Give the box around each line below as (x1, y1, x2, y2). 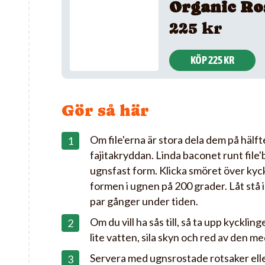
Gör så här (62, 101, 149, 119)
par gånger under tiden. (90, 195, 198, 208)
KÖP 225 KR (190, 53, 234, 66)
